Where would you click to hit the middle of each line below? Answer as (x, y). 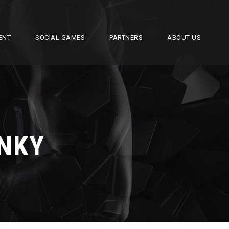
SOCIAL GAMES (60, 38)
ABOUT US (184, 38)
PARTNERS (126, 38)
